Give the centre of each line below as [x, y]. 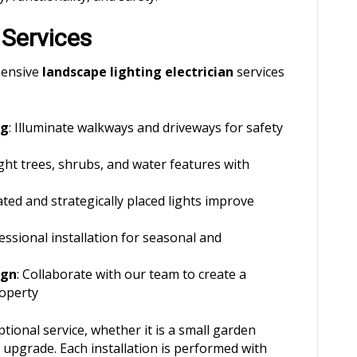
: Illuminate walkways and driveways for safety [146, 127]
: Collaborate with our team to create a [131, 274]
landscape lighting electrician [138, 72]
